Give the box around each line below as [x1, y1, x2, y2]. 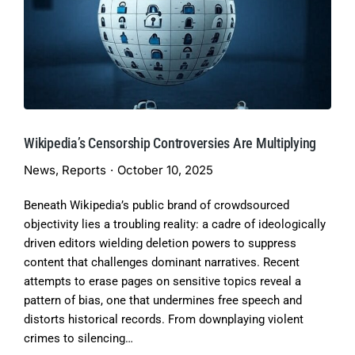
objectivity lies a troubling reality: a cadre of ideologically [24, 216, 326, 231]
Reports [62, 162, 106, 177]
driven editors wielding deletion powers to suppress [24, 235, 296, 250]
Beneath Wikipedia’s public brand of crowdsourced [24, 197, 289, 212]
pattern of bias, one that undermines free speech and [24, 292, 302, 307]
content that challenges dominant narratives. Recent [24, 254, 300, 269]
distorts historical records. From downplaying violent [24, 311, 303, 326]
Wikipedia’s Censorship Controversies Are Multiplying [24, 134, 316, 151]
